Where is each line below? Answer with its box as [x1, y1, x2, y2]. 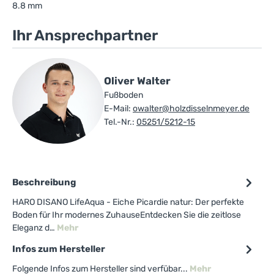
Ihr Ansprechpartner [12, 26, 158, 44]
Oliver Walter [104, 74, 171, 87]
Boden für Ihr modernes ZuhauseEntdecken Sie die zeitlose [12, 209, 241, 220]
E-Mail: [104, 103, 131, 114]
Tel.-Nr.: [104, 116, 135, 127]
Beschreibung [12, 176, 76, 188]
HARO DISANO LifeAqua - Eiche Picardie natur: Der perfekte [12, 196, 244, 207]
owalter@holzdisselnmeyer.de [133, 103, 250, 114]
